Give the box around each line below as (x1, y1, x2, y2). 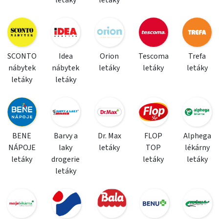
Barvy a (53, 131, 78, 141)
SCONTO (7, 51, 37, 62)
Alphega (183, 131, 211, 141)
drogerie (51, 154, 80, 165)
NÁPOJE (8, 142, 36, 153)
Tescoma (138, 51, 169, 62)
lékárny (184, 142, 210, 153)
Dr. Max (97, 131, 121, 141)
